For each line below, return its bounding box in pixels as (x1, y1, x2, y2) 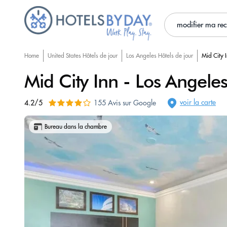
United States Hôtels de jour (48, 52, 118, 59)
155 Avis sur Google (94, 98, 156, 107)
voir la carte (180, 97, 216, 107)
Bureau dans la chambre (45, 123, 107, 130)
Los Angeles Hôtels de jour (126, 52, 193, 59)
